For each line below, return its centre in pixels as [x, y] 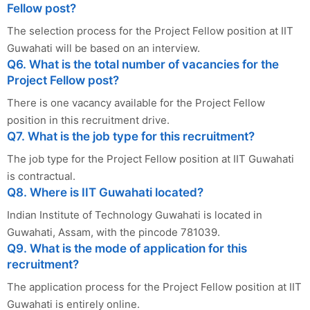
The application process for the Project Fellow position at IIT [154, 286]
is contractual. [41, 176]
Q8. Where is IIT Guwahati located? [105, 192]
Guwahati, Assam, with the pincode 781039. [113, 232]
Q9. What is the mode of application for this [127, 248]
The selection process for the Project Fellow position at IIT [150, 30]
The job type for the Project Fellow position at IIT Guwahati [151, 158]
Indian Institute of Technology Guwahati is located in [135, 215]
